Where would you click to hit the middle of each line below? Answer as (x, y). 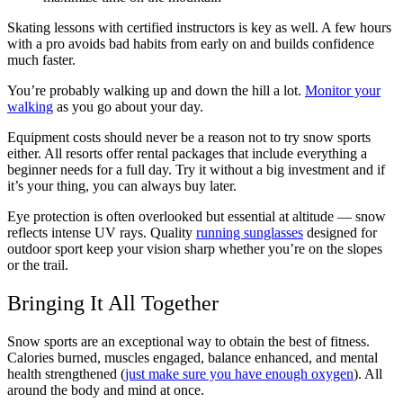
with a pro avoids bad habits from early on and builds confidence (191, 43)
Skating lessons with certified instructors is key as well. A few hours (199, 27)
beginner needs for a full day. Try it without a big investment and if (196, 169)
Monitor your (343, 90)
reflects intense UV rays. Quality (102, 232)
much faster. (41, 59)
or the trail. (38, 264)
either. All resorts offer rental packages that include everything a (187, 153)
